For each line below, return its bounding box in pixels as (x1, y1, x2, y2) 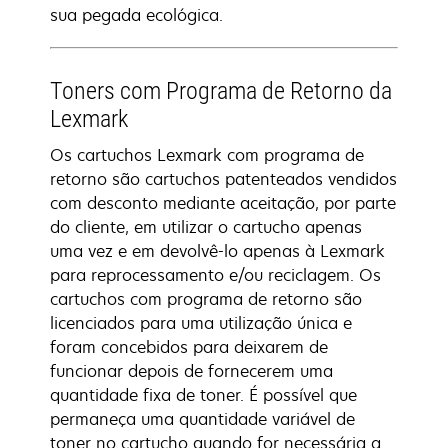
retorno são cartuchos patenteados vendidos (50, 168, 397, 190)
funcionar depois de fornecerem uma (50, 360, 333, 382)
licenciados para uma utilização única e (50, 312, 352, 334)
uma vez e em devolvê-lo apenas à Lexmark (50, 240, 385, 262)
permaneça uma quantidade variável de (50, 408, 355, 430)
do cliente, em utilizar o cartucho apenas (50, 216, 362, 238)
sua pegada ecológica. (50, 4, 223, 26)
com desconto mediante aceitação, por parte (50, 192, 396, 214)
